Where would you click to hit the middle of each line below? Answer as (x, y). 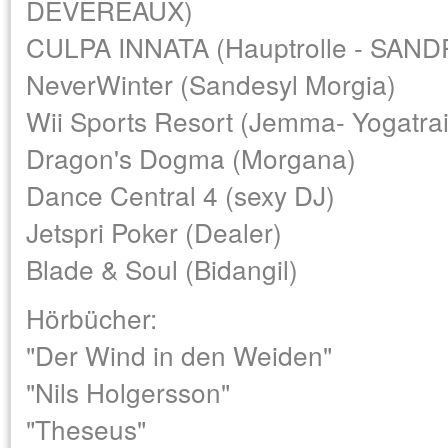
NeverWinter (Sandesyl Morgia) (211, 83)
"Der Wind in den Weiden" (179, 354)
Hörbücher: (91, 317)
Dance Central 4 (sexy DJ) (180, 194)
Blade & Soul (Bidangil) (162, 268)
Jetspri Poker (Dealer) (154, 231)
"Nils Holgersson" (128, 391)
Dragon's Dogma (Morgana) (191, 157)
